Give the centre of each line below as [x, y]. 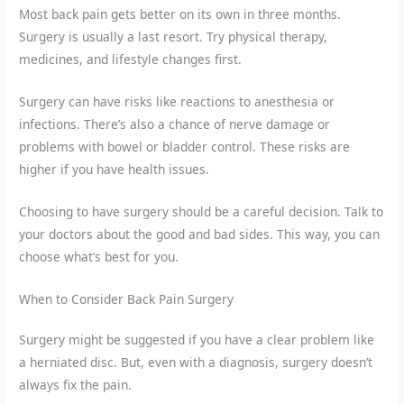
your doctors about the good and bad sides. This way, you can [200, 234]
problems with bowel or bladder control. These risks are [185, 146]
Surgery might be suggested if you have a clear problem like [197, 339]
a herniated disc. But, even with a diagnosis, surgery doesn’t [196, 362]
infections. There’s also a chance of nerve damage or [175, 124]
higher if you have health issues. [115, 169]
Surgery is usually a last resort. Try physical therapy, [174, 36]
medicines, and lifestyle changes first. [131, 59]
